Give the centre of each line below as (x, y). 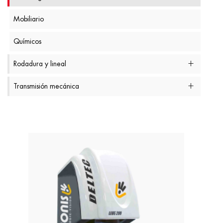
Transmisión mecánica (46, 86)
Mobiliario (29, 19)
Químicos (27, 41)
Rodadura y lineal (40, 64)
